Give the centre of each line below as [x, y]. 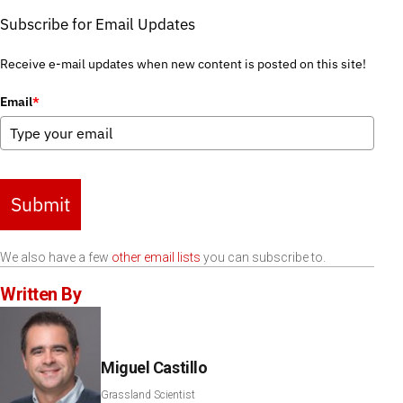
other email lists [156, 257]
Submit [40, 204]
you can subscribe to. [263, 257]
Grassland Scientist [148, 395]
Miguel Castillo [154, 367]
